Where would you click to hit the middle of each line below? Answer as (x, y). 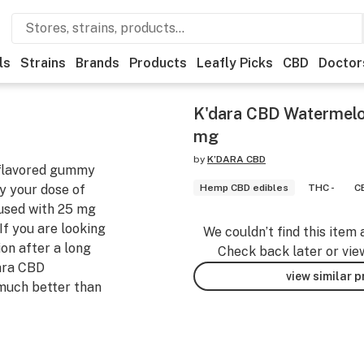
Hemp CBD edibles (244, 188)
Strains (43, 63)
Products (158, 63)
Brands (97, 63)
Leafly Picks (235, 63)
